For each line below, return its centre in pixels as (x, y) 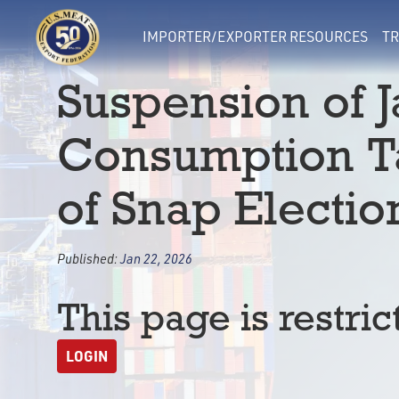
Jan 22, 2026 (156, 258)
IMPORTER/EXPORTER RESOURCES (255, 37)
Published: (89, 258)
